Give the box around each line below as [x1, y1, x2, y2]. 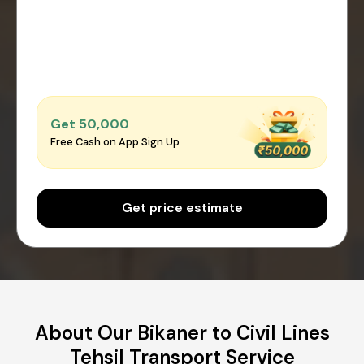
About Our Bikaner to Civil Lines [34, 319, 330, 345]
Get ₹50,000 [50, 115, 129, 133]
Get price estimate [121, 198, 243, 216]
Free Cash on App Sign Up [50, 135, 180, 149]
